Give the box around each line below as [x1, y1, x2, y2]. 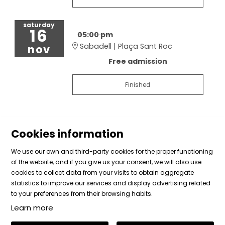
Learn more [11, 202, 53, 213]
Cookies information [11, 127, 124, 142]
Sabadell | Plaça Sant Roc [77, 41, 172, 52]
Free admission [108, 56, 167, 67]
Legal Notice [51, 172, 95, 182]
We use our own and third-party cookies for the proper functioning [11, 147, 213, 156]
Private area [18, 184, 62, 195]
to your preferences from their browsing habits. [11, 189, 153, 198]
